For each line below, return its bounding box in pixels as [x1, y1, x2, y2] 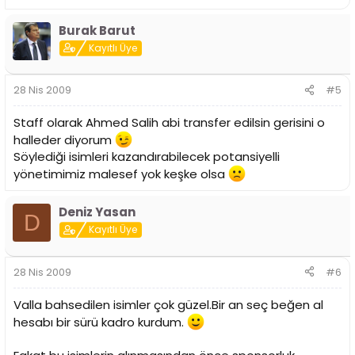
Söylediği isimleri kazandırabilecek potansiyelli [13, 148, 280, 166]
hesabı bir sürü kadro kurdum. [13, 313, 187, 330]
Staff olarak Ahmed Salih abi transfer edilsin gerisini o [13, 114, 325, 132]
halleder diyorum [13, 132, 115, 149]
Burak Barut [59, 21, 136, 39]
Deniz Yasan [59, 204, 136, 221]
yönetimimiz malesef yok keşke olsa [13, 166, 228, 183]
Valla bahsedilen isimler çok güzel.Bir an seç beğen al [13, 296, 323, 313]
